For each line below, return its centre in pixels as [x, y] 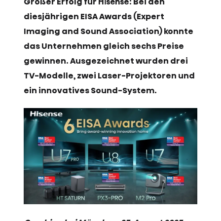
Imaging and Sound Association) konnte [109, 31]
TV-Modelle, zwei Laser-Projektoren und [109, 75]
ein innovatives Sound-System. [90, 90]
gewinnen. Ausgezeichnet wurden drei [106, 61]
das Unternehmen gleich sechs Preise [104, 46]
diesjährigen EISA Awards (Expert [94, 16]
